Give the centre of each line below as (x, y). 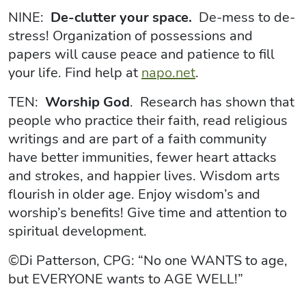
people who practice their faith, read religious (148, 120)
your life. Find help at (75, 72)
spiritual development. (78, 231)
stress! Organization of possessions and (130, 36)
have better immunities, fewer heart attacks (142, 157)
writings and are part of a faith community (137, 139)
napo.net (168, 72)
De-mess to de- (245, 17)
